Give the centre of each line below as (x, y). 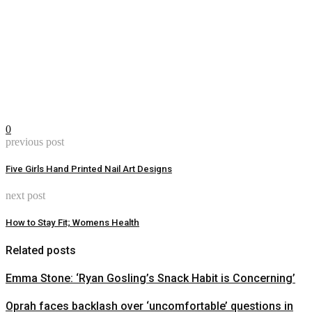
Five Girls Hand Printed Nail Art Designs (89, 169)
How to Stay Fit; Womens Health (72, 223)
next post (25, 196)
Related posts (41, 250)
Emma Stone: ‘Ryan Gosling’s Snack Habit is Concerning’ (150, 278)
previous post (35, 141)
